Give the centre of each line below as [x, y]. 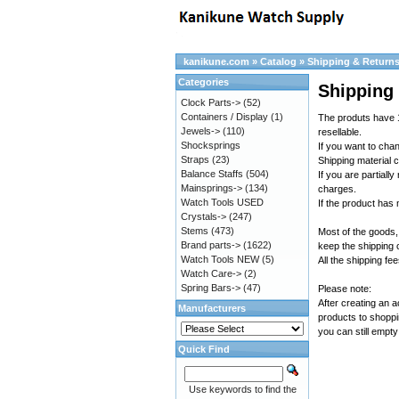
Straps [195, 159]
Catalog [278, 61]
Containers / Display [224, 117]
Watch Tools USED [222, 202]
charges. [337, 189]
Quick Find [204, 349]
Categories [204, 82]
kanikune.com [216, 61]
